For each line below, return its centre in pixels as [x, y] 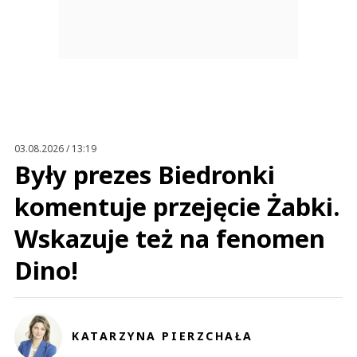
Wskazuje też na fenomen [170, 239]
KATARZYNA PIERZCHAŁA [163, 336]
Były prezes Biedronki [145, 175]
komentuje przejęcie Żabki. [177, 207]
